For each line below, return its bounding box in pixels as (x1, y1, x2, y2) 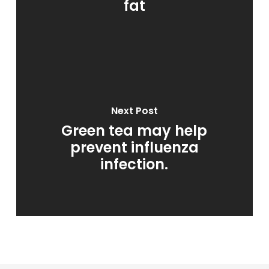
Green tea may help (61, 120, 208, 141)
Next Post (110, 103, 158, 118)
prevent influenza (70, 137, 199, 157)
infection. (100, 154, 169, 174)
